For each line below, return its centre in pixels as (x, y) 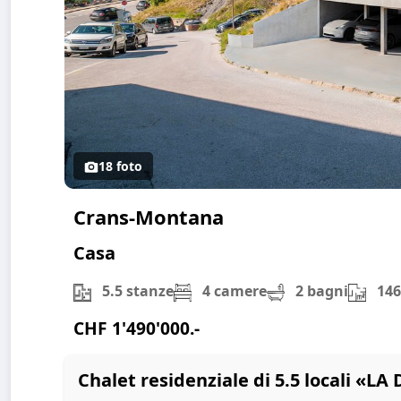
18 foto (120, 166)
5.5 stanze (136, 291)
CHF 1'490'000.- (137, 328)
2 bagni (320, 291)
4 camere (233, 291)
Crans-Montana (149, 216)
